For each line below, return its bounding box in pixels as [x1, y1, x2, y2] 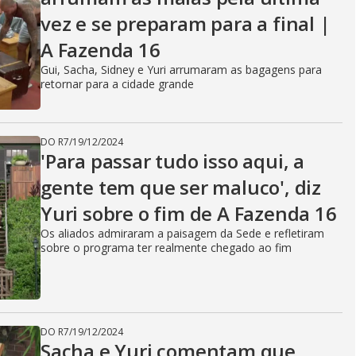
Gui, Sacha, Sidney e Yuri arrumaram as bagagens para [41, 62, 322, 77]
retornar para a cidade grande [41, 76, 194, 91]
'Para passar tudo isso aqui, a [41, 148, 304, 174]
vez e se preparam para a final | [41, 10, 331, 37]
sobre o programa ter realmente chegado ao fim [41, 240, 292, 255]
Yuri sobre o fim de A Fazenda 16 [41, 200, 337, 226]
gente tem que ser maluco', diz [41, 174, 321, 200]
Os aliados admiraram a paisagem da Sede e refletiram [41, 226, 324, 241]
